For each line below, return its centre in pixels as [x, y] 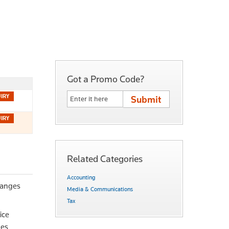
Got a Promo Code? [106, 79]
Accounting [81, 177]
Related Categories [105, 158]
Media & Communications [100, 189]
